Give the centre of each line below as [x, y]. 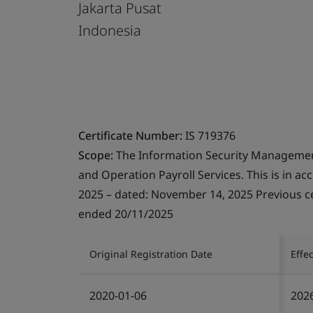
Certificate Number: [130, 135]
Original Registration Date [151, 254]
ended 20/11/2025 [126, 213]
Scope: [96, 155]
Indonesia [110, 30]
